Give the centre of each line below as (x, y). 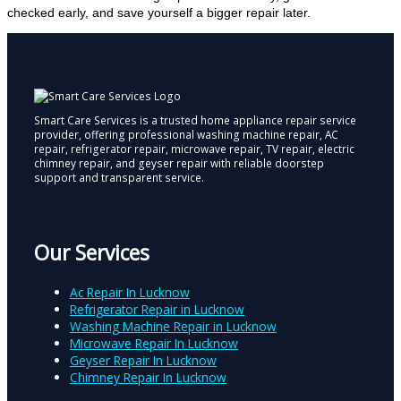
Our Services (92, 253)
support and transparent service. (119, 178)
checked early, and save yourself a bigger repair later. (159, 13)
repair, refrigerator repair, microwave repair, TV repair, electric (194, 149)
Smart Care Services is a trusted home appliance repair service (195, 120)
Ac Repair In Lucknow (130, 293)
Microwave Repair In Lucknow (154, 344)
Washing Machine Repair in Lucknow (173, 327)
